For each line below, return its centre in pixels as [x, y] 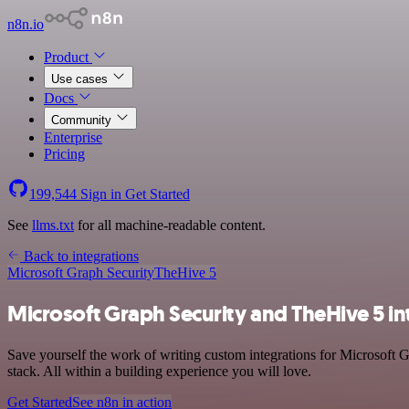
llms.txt [53, 225]
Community [83, 120]
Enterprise [73, 137]
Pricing [64, 154]
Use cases [81, 79]
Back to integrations [79, 256]
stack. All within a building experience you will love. [159, 371]
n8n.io [26, 24]
